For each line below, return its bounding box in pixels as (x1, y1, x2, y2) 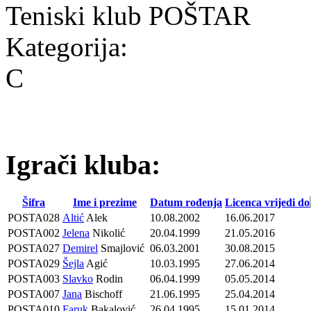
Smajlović (98, 242, 144, 255)
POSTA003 (8, 273, 60, 285)
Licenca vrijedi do (225, 196, 310, 209)
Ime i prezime (73, 196, 137, 209)
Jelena (62, 227, 90, 239)
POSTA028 (8, 212, 60, 224)
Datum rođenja (150, 196, 222, 209)
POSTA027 (8, 242, 60, 255)
